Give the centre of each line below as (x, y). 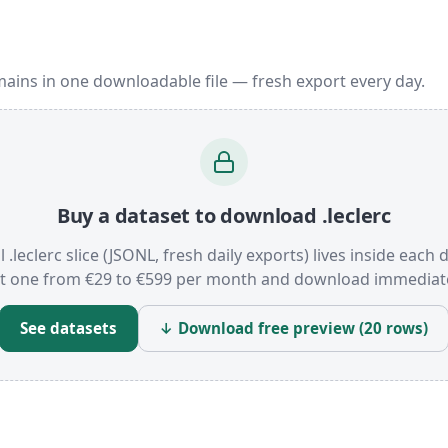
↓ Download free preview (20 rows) (293, 328)
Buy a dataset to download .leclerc (224, 216)
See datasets (68, 328)
